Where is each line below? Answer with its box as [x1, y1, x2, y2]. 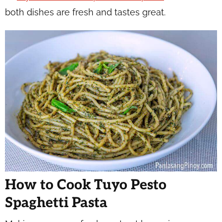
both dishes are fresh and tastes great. [5, 7, 166, 17]
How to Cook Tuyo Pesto [5, 177, 166, 194]
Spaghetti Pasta [5, 195, 108, 212]
